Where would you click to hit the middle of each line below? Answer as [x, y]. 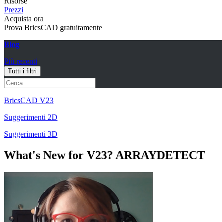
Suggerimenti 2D [31, 117]
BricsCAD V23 [29, 100]
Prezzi [14, 10]
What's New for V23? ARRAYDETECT [105, 155]
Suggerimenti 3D [31, 134]
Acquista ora [24, 19]
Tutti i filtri [22, 71]
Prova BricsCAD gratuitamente [53, 28]
